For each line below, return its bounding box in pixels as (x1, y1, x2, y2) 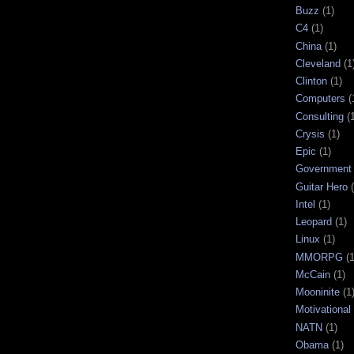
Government (296, 163, 352, 175)
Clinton (296, 75, 327, 88)
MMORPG (296, 250, 343, 263)
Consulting (296, 110, 344, 122)
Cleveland (296, 57, 341, 70)
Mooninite (296, 286, 340, 299)
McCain (296, 268, 330, 281)
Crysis (296, 127, 325, 140)
